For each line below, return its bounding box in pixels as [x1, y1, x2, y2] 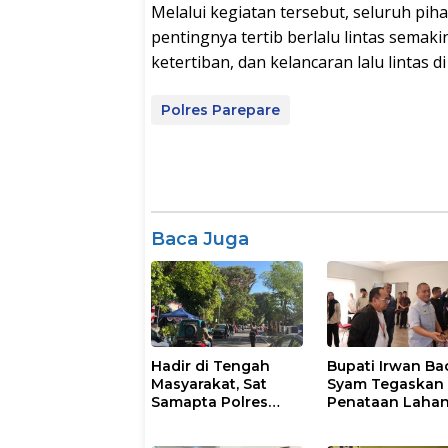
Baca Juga [151, 228, 249, 251]
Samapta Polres [151, 392, 268, 411]
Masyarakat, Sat [151, 374, 267, 393]
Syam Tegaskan [327, 374, 445, 393]
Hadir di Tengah [151, 356, 270, 375]
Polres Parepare [161, 101, 280, 120]
